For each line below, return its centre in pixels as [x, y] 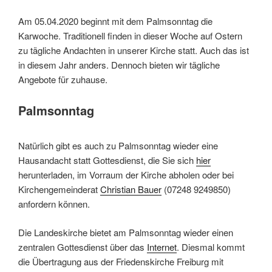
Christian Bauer [131, 189]
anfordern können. [54, 204]
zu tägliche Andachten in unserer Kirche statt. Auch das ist [134, 50]
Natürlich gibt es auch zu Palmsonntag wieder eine [118, 146]
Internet [162, 246]
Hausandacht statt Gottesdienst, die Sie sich [107, 160]
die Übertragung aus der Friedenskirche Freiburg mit [121, 261]
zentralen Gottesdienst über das [83, 246]
